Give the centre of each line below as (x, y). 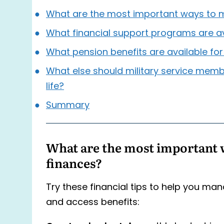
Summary (68, 105)
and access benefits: (93, 203)
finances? (74, 163)
